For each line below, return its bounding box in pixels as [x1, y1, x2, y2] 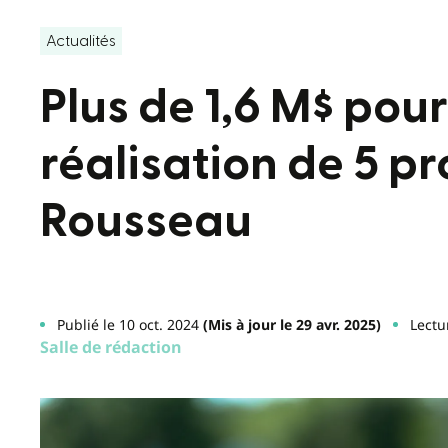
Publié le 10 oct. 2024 [56, 314, 199, 334]
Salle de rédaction [40, 335, 182, 358]
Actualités [46, 32, 116, 49]
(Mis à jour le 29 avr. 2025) [198, 314, 381, 334]
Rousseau [40, 197, 252, 245]
